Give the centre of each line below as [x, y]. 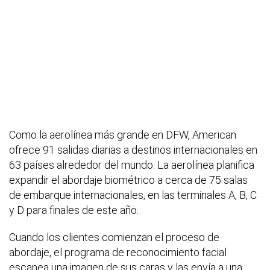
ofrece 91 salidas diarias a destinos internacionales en [133, 150]
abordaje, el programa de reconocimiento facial [118, 253]
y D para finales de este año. [74, 210]
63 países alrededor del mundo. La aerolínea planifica [132, 165]
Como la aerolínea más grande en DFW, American [123, 135]
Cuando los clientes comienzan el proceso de [114, 237]
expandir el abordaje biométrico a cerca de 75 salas [128, 180]
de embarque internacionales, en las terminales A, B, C [133, 195]
